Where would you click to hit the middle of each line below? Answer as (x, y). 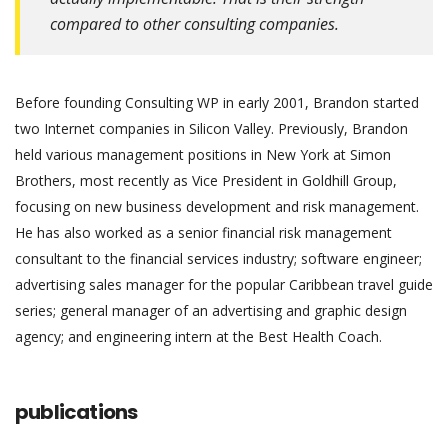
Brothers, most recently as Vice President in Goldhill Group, (206, 180)
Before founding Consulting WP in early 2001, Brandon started (217, 102)
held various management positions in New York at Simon (203, 154)
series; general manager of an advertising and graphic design (211, 310)
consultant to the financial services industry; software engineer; (218, 258)
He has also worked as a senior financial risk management (203, 232)
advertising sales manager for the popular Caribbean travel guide (224, 284)
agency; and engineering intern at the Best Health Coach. (198, 336)
